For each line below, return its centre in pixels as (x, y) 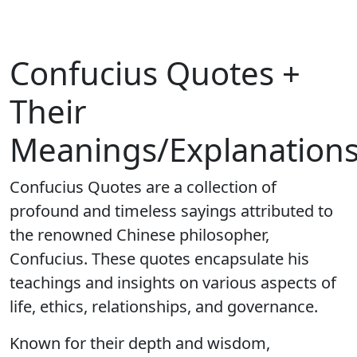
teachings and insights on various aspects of (173, 282)
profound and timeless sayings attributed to (171, 211)
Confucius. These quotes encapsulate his (159, 259)
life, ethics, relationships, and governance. (164, 306)
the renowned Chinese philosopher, (139, 235)
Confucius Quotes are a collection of (143, 187)
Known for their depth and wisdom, (140, 343)
